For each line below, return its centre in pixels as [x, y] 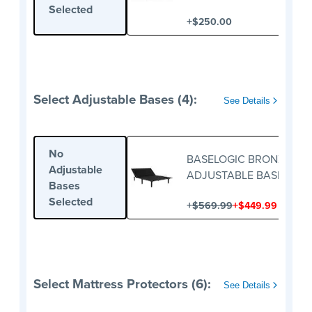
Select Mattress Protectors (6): [122, 283]
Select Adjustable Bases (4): [115, 100]
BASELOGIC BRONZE [239, 159]
